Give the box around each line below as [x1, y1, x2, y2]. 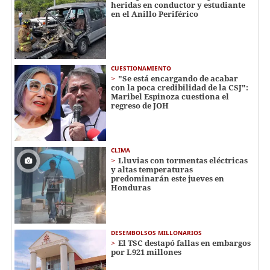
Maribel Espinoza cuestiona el [111, 90, 229, 102]
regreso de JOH [111, 99, 169, 111]
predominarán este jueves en [111, 173, 224, 184]
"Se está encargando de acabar [118, 72, 238, 84]
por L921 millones [111, 246, 181, 257]
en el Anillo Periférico [111, 8, 198, 19]
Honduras [111, 182, 151, 193]
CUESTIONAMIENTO [111, 63, 171, 72]
